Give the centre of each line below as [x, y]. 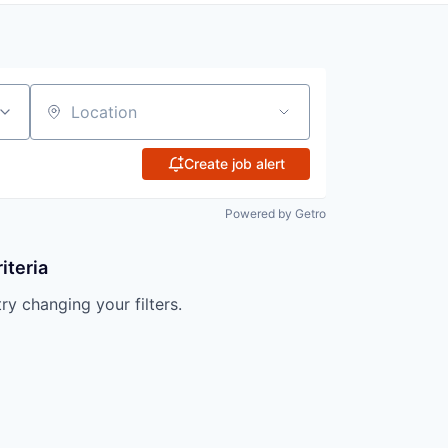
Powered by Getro [275, 213]
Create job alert [234, 163]
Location [61, 120]
